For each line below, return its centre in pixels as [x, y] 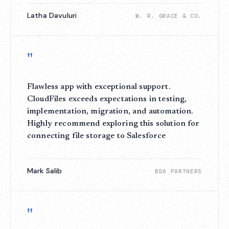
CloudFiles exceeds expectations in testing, [107, 99]
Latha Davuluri [52, 15]
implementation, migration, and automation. [110, 111]
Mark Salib [45, 171]
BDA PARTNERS [178, 171]
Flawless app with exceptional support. [99, 87]
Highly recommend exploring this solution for [113, 124]
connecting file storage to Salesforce [97, 136]
